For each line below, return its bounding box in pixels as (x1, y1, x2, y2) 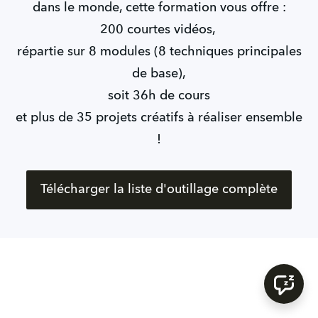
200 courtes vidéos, (99, 23, 219, 36)
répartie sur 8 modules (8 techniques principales (16, 45, 302, 58)
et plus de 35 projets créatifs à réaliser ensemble (16, 111, 302, 124)
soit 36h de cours (104, 89, 214, 102)
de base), (132, 67, 186, 80)
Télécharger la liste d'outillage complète (40, 182, 278, 196)
